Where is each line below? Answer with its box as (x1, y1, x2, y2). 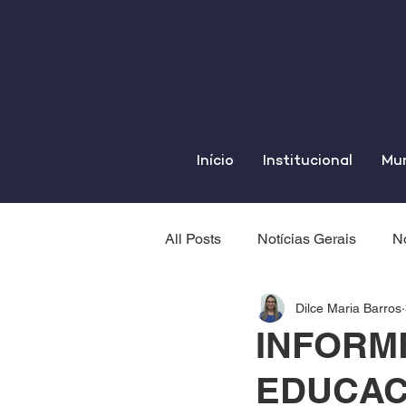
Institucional (263, 154, 353, 169)
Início (197, 154, 234, 169)
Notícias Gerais (257, 230, 356, 247)
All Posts (165, 230, 221, 247)
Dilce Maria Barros (295, 300, 401, 315)
